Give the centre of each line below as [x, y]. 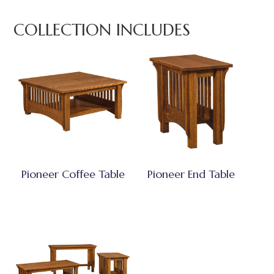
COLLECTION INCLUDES [102, 30]
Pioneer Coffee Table [73, 174]
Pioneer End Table [191, 174]
